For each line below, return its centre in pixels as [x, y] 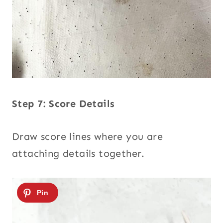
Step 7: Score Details [63, 104]
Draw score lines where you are [87, 137]
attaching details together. [78, 154]
